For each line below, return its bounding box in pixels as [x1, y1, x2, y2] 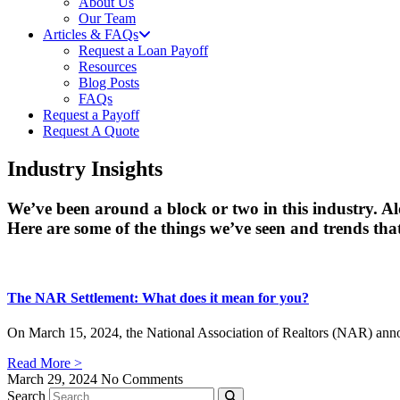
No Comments [101, 371, 183, 387]
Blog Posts [79, 75, 139, 90]
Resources [79, 59, 137, 74]
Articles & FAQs [43, 27, 138, 42]
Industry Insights [7, 156, 162, 180]
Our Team [79, 11, 136, 26]
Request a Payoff [43, 107, 139, 122]
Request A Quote [43, 123, 139, 138]
